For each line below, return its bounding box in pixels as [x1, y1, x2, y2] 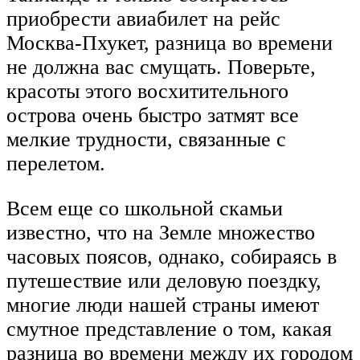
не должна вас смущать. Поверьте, [6, 55, 316, 79]
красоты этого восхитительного [6, 79, 288, 103]
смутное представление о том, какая [6, 317, 332, 341]
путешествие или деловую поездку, [6, 268, 321, 292]
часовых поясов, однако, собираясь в [6, 244, 337, 268]
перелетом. [6, 151, 105, 175]
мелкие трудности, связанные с [6, 127, 286, 151]
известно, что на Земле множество [6, 220, 315, 244]
